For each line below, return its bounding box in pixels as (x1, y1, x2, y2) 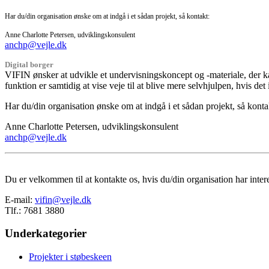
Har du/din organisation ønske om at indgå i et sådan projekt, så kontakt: (5, 11, 210, 20)
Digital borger (5, 59, 53, 69)
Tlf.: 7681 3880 (5, 205, 64, 216)
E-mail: (5, 194, 35, 205)
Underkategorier (5, 227, 86, 240)
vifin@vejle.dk (35, 194, 91, 205)
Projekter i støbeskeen (29, 252, 112, 262)
